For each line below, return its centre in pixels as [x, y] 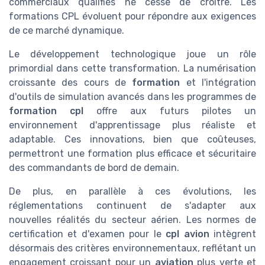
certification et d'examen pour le [88, 234]
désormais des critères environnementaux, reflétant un [132, 248]
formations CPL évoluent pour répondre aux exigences [132, 17]
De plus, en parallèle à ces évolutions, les [132, 192]
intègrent [233, 234]
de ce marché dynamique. [67, 31]
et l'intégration [218, 83]
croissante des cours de [71, 83]
